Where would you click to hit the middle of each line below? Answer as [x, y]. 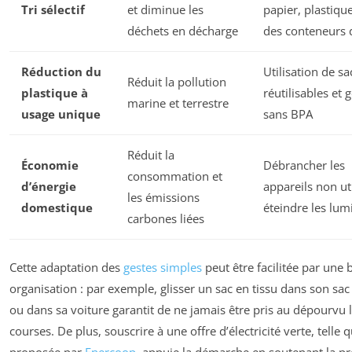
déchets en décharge [183, 30]
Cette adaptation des [66, 268]
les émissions [163, 197]
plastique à [55, 92]
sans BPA [288, 114]
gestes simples [163, 268]
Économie [50, 165]
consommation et [175, 176]
